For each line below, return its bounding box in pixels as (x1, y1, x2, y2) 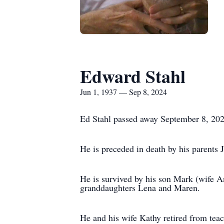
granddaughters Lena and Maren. (80, 181, 200, 193)
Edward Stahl (80, 63, 185, 89)
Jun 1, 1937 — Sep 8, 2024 (80, 86, 167, 97)
